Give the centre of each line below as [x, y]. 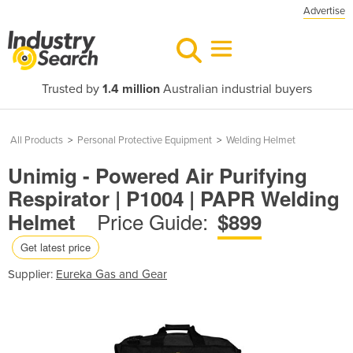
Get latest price [56, 247]
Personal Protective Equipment [145, 140]
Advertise [324, 11]
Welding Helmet [261, 140]
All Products [37, 140]
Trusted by [72, 89]
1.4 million [131, 89]
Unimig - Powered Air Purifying [158, 175]
